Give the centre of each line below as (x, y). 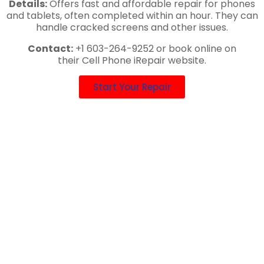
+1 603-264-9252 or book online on (155, 48)
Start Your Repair (132, 87)
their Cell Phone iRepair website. (132, 60)
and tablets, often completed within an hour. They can (132, 15)
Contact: (50, 48)
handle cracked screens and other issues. (132, 27)
